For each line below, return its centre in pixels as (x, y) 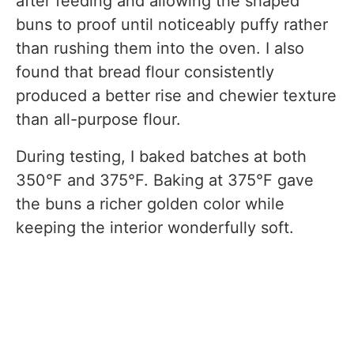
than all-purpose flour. (98, 119)
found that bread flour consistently (145, 72)
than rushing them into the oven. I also (160, 48)
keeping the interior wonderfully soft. (155, 227)
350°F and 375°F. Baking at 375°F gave (165, 180)
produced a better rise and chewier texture (176, 95)
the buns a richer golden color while (150, 203)
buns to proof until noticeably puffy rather (172, 24)
